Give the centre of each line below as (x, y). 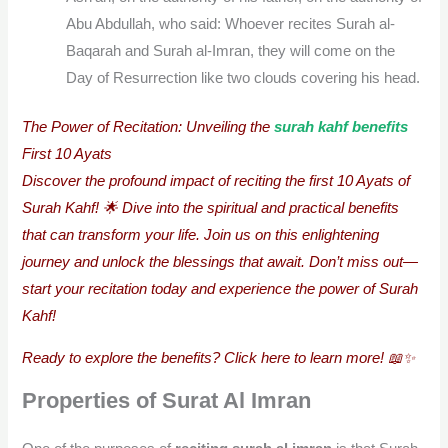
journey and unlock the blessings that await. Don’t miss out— (220, 261)
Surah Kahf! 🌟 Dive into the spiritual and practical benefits (211, 207)
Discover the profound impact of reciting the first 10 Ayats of (216, 180)
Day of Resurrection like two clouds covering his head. (243, 78)
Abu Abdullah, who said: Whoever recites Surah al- (231, 24)
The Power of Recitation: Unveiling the (148, 126)
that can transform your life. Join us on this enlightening (201, 234)
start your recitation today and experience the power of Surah (220, 288)
